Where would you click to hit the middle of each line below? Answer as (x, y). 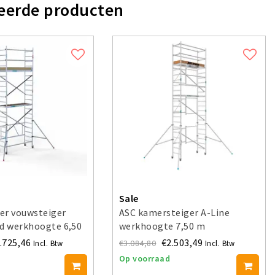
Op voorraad (145, 259)
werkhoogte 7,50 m (162, 226)
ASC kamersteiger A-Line (175, 212)
